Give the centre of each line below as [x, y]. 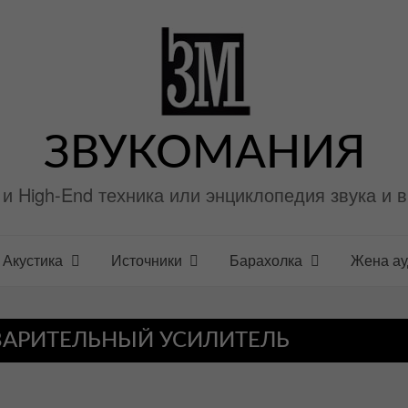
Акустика [32, 260]
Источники [146, 260]
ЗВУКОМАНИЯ [204, 154]
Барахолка [266, 260]
